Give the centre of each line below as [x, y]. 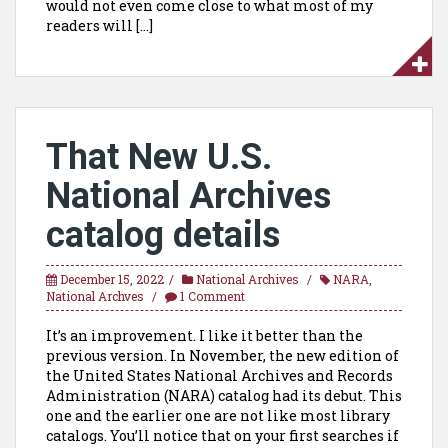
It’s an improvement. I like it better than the [204, 335]
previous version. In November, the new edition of [222, 355]
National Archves [95, 296]
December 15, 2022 [112, 279]
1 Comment [212, 296]
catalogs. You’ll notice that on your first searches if [222, 435]
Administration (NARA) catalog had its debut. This [224, 395]
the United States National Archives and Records [219, 375]
